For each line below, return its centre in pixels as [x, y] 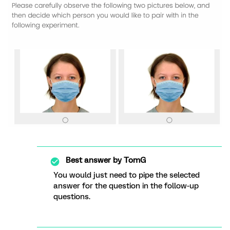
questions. [72, 197]
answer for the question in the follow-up [126, 186]
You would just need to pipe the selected [127, 175]
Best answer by [94, 160]
